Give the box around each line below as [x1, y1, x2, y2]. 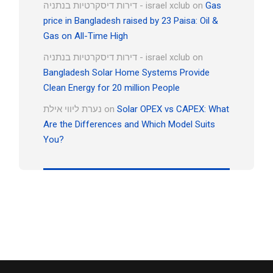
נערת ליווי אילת [43, 104, 102, 115]
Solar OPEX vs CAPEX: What [117, 104, 229, 115]
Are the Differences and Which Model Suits [43, 119, 215, 130]
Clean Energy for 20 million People [43, 82, 180, 94]
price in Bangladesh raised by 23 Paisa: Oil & [43, 15, 218, 27]
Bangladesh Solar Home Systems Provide [43, 67, 210, 79]
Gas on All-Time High [43, 30, 128, 42]
